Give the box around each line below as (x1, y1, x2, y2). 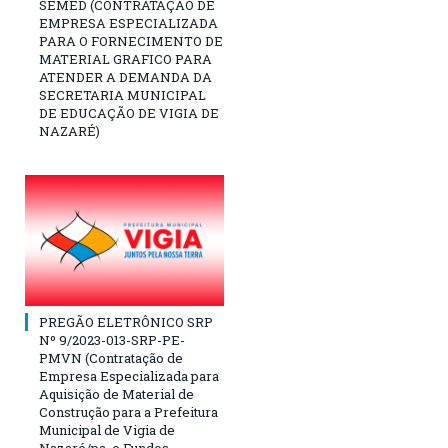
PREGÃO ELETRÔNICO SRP (39, 312, 213, 331)
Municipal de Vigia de (39, 420, 175, 439)
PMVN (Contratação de (39, 348, 183, 367)
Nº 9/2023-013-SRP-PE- (39, 330, 185, 349)
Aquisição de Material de (39, 384, 194, 403)
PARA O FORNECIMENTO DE (39, 32, 223, 51)
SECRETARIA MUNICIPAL (39, 86, 206, 105)
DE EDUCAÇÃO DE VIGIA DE (39, 104, 219, 123)
